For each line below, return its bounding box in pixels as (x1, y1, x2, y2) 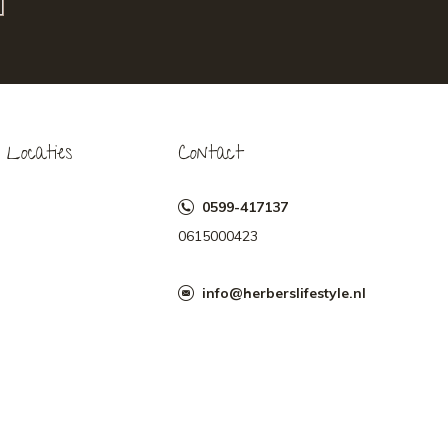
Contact (177, 139, 244, 171)
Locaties (7, 139, 73, 171)
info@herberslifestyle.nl (201, 284, 366, 302)
